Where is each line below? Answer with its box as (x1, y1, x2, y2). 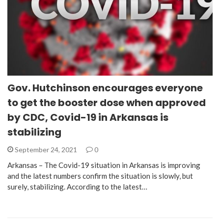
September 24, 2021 (13, 145, 79, 154)
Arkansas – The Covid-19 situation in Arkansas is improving (7, 160, 200, 169)
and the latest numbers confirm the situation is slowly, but (7, 171, 193, 180)
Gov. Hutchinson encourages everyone (7, 81, 203, 95)
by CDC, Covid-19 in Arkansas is (7, 110, 168, 124)
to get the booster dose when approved (7, 95, 206, 110)
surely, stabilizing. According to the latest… (7, 182, 147, 191)
